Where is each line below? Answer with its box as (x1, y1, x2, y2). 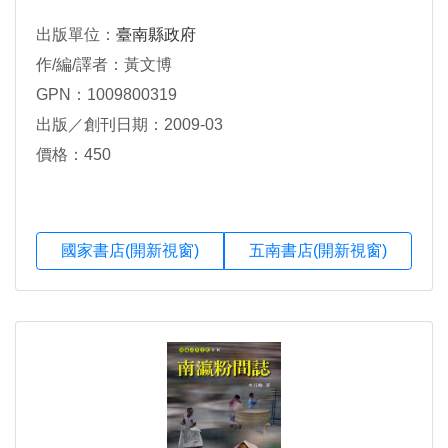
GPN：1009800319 (36, 85, 177, 103)
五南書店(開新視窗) (249, 241, 387, 259)
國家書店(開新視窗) (61, 241, 199, 259)
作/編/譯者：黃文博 (36, 55, 172, 73)
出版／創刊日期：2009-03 (36, 115, 223, 133)
